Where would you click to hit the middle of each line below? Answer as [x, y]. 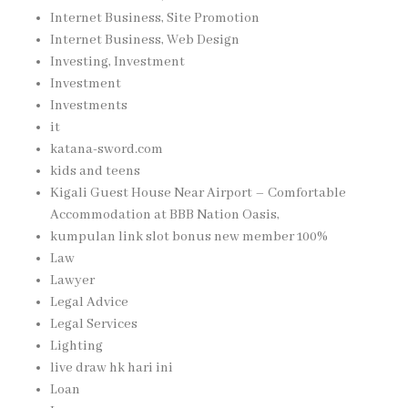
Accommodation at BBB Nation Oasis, [165, 215]
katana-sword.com [107, 149]
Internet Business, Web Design [145, 40]
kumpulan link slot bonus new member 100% [189, 237]
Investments [89, 106]
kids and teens [95, 171]
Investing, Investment [117, 62]
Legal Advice [89, 302]
